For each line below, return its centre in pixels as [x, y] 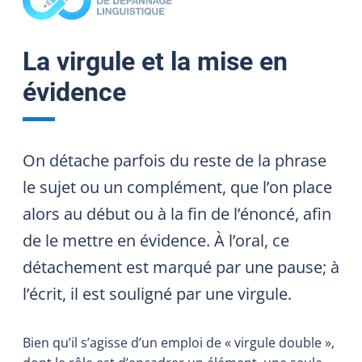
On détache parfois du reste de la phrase [175, 160]
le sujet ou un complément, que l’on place [177, 187]
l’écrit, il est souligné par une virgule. [157, 293]
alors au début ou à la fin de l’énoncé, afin [177, 213]
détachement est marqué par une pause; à [181, 267]
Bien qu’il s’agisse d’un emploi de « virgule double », [179, 342]
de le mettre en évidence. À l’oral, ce [156, 240]
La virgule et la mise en [155, 61]
